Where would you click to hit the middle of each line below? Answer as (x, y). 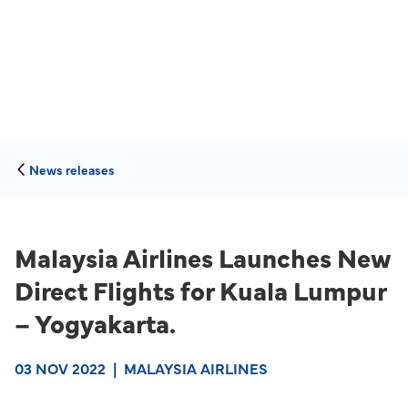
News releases (72, 169)
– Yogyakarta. (95, 322)
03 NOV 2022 (60, 368)
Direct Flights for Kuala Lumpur (200, 290)
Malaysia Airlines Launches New (203, 257)
